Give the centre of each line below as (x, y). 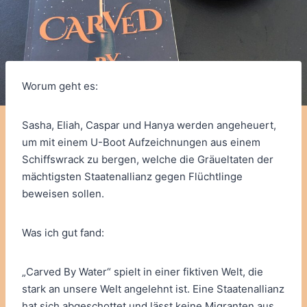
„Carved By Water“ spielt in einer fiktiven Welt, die (143, 272)
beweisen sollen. (63, 194)
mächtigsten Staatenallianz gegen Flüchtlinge (132, 177)
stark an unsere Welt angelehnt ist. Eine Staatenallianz (153, 289)
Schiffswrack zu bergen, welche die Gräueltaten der (148, 160)
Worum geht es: (60, 86)
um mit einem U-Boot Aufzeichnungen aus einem (141, 143)
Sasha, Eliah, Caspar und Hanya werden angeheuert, (149, 125)
